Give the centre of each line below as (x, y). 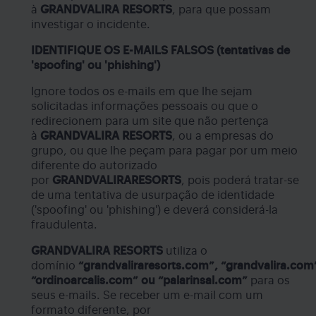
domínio (55, 266)
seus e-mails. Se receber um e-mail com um (147, 295)
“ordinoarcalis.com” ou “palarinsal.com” (139, 280)
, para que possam (221, 10)
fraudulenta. (64, 225)
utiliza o (185, 251)
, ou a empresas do (223, 136)
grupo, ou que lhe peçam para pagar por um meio (164, 151)
